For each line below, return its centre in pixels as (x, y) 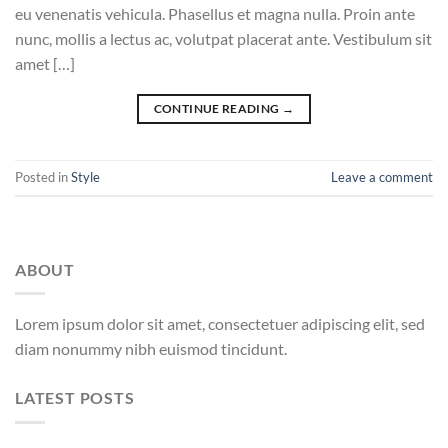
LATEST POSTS (75, 398)
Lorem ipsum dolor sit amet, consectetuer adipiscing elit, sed (220, 324)
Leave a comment (382, 176)
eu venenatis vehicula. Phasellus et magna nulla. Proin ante (215, 13)
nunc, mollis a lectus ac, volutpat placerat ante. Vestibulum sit (223, 38)
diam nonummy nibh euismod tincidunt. (151, 349)
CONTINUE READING (217, 108)
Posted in (43, 176)
